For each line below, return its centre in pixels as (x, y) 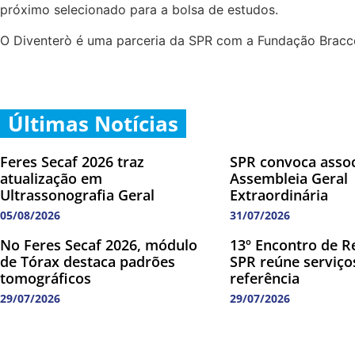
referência (265, 279)
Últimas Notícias (93, 124)
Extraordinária (279, 195)
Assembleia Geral (289, 179)
